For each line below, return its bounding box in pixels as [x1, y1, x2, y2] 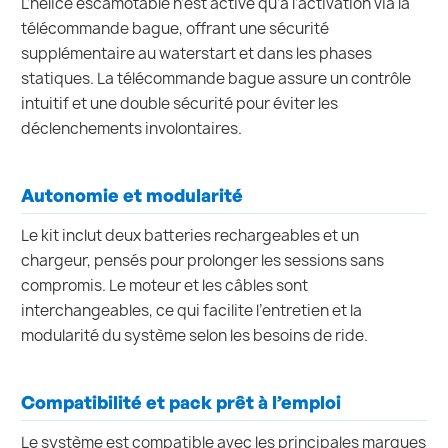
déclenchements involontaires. [21, 117, 242, 139]
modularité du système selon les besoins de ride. [21, 325, 368, 347]
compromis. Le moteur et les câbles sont [21, 275, 308, 297]
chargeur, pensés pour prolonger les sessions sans [21, 250, 384, 272]
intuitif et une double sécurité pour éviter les [21, 92, 338, 114]
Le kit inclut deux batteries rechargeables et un [21, 225, 359, 247]
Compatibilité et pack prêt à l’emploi [21, 391, 341, 414]
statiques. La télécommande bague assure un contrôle [21, 67, 411, 89]
